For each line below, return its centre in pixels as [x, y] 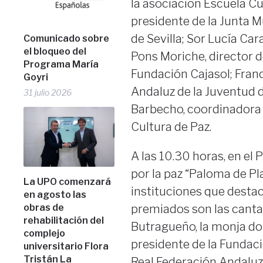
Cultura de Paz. [171, 127]
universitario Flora [66, 246]
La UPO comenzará [68, 181]
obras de [44, 207]
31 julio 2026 [48, 92]
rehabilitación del [64, 220]
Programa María [61, 64]
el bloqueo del [55, 51]
